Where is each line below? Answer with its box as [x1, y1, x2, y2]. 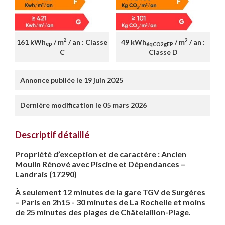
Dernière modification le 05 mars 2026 [20, 101, 147, 110]
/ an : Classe [67, 37, 107, 46]
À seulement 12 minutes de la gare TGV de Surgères [15, 187, 205, 197]
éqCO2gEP [146, 41, 173, 47]
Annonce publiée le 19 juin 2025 [20, 76, 123, 85]
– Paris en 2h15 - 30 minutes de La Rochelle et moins [15, 197, 205, 207]
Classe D [148, 48, 178, 57]
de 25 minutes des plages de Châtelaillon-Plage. [15, 207, 191, 217]
